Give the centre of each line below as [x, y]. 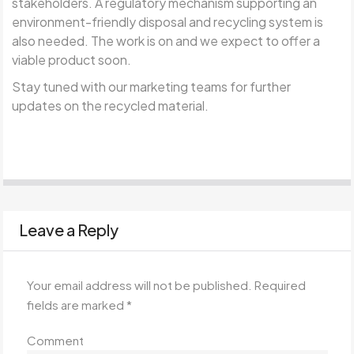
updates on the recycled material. [111, 105]
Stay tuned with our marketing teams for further [152, 86]
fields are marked [77, 304]
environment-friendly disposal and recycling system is [168, 21]
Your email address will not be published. [140, 284]
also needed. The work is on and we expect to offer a [166, 40]
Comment [56, 340]
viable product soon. [72, 59]
